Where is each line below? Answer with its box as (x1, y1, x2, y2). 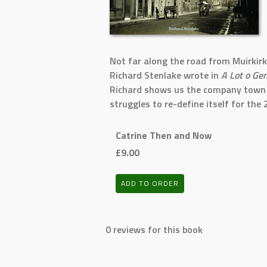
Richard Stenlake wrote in (110, 68, 221, 82)
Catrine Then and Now (116, 128, 212, 142)
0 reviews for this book (105, 222, 203, 237)
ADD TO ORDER (121, 178, 179, 189)
